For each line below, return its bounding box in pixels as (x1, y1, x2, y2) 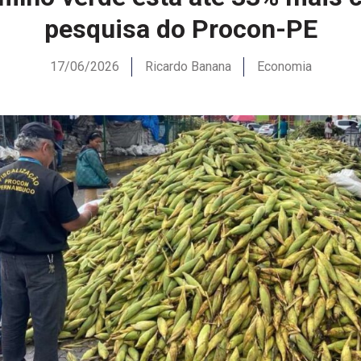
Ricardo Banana (144, 59, 231, 75)
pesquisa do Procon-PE (44, 14, 317, 45)
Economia (256, 59, 312, 75)
